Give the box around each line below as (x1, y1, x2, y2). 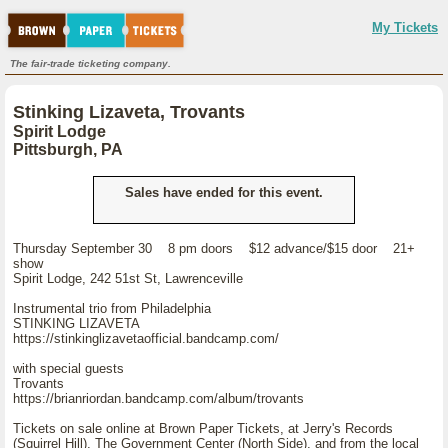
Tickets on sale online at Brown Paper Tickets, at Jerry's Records (13, 421, 393, 436)
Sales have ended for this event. (125, 185, 323, 200)
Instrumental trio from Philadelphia (13, 301, 211, 316)
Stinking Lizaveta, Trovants (13, 102, 245, 122)
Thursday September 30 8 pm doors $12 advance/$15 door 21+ (13, 241, 415, 256)
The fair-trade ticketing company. (10, 58, 171, 69)
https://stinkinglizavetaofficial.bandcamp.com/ (13, 331, 279, 346)
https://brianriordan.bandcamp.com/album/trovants (13, 391, 304, 406)
